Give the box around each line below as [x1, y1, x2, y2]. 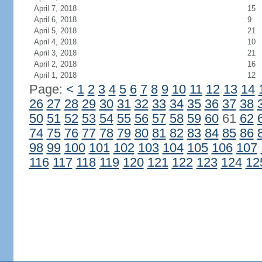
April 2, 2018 [33, 60, 77, 68]
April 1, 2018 [33, 71, 77, 80]
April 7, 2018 [33, 4, 77, 13]
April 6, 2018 [33, 15, 77, 24]
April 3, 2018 [33, 49, 77, 57]
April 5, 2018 [33, 26, 77, 35]
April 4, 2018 [33, 37, 77, 46]
